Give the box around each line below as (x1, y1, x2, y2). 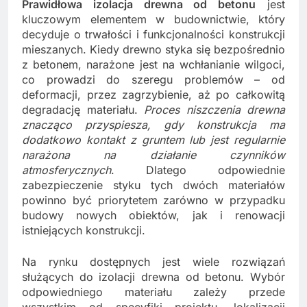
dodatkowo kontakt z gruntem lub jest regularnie (22, 132, 285, 147)
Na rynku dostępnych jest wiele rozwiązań (22, 254, 285, 269)
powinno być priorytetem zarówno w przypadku (22, 193, 285, 207)
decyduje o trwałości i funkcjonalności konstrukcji (22, 27, 285, 41)
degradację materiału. (22, 102, 144, 116)
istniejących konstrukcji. (22, 223, 145, 237)
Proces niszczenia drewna (144, 102, 285, 116)
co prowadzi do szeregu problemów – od (22, 72, 285, 86)
